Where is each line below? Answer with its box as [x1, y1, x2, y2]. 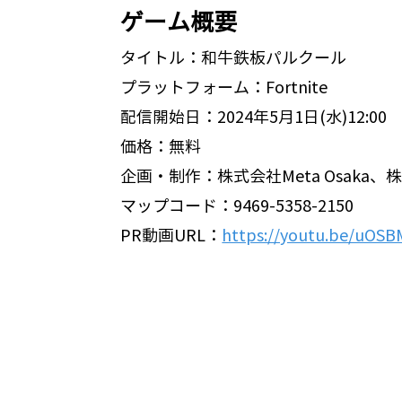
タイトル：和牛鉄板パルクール [120, 49, 347, 66]
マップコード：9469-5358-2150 [120, 197, 354, 214]
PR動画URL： [120, 227, 223, 244]
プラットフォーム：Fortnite [120, 79, 328, 96]
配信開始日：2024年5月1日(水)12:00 [120, 109, 388, 126]
